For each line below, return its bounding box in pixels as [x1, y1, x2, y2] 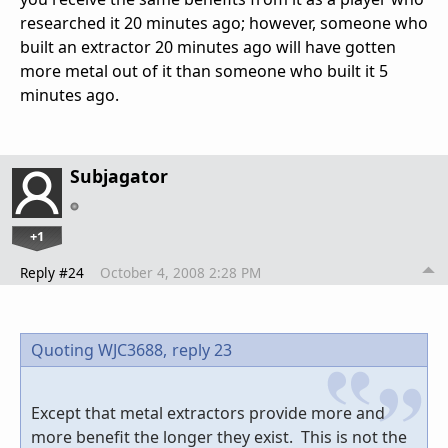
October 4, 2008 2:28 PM [100, 263, 261, 283]
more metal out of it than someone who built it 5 [20, 60, 388, 83]
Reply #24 [20, 263, 84, 283]
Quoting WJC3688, [31, 339, 167, 362]
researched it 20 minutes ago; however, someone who [20, 12, 428, 35]
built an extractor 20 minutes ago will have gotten [20, 36, 396, 59]
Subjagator [70, 164, 168, 189]
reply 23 [172, 339, 232, 362]
